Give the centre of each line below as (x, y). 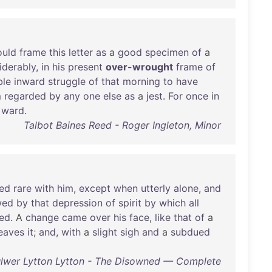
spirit (130, 203)
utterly (156, 188)
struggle (67, 81)
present (85, 67)
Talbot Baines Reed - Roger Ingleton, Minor (122, 125)
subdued (190, 232)
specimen (167, 52)
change (42, 217)
